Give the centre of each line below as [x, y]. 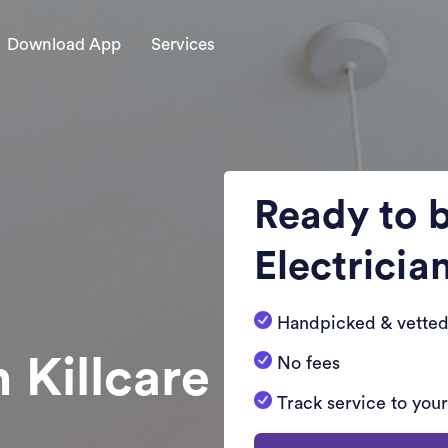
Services [183, 44]
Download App [64, 44]
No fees [308, 363]
